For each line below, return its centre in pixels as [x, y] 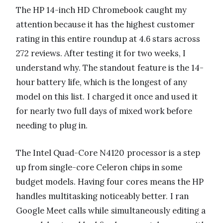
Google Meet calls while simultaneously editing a [111, 210]
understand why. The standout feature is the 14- [110, 67]
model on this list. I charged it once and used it [107, 96]
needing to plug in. [52, 125]
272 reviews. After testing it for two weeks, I [101, 53]
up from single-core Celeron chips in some [99, 167]
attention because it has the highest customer [105, 24]
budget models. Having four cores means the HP [110, 181]
